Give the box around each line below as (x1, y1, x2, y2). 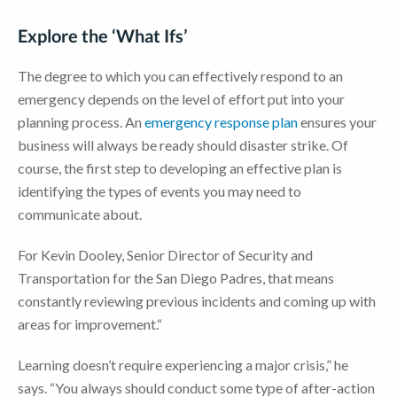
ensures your (298, 113, 377, 131)
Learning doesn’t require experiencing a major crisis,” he (18, 356, 348, 374)
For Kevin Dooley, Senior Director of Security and (18, 246, 313, 264)
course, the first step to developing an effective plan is (18, 160, 342, 177)
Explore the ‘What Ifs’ (18, 25, 188, 47)
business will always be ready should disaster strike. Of (18, 136, 348, 154)
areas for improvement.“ (18, 315, 162, 333)
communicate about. (18, 206, 142, 223)
